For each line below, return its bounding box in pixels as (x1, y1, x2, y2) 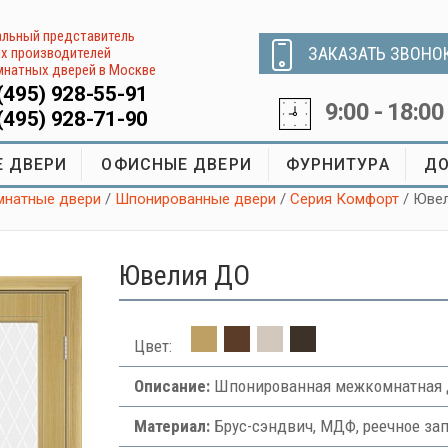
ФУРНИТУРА (285, 155, 390, 174)
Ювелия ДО (118, 259, 250, 292)
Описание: (133, 376, 210, 396)
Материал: (133, 416, 210, 436)
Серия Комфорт (290, 190, 400, 208)
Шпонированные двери (115, 190, 277, 208)
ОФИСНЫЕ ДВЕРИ (101, 155, 252, 174)
